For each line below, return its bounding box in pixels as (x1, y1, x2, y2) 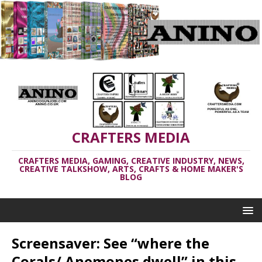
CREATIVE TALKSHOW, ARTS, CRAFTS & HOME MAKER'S (19, 163, 243, 175)
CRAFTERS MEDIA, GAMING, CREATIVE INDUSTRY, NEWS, (18, 155, 244, 167)
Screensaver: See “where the (12, 233, 209, 253)
